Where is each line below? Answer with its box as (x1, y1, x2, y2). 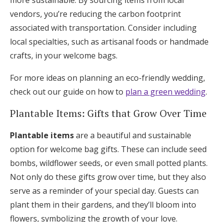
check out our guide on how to (10, 86, 125, 98)
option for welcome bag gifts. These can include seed (10, 144, 207, 155)
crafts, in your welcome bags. (10, 50, 117, 61)
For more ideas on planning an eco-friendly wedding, (10, 72, 205, 84)
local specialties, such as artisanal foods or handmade (10, 36, 209, 48)
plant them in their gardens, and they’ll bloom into (10, 199, 196, 211)
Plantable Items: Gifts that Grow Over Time (10, 107, 207, 120)
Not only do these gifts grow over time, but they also (10, 171, 206, 183)
